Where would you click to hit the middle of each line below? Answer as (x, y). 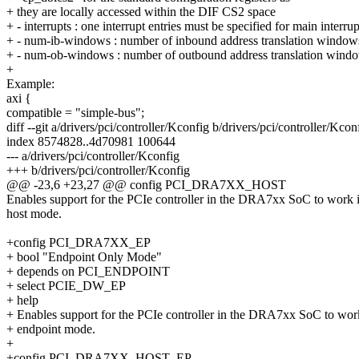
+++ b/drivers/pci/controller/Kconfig (98, 171)
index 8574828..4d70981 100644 (91, 142)
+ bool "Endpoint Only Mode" (84, 257)
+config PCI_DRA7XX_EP (79, 243)
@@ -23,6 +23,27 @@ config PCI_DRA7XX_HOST (146, 185)
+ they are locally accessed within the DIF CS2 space (141, 12)
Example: (30, 84)
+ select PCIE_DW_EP (66, 286)
